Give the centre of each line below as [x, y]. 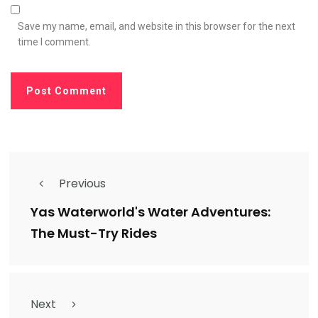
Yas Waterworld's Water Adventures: [150, 212]
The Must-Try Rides [94, 234]
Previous [82, 184]
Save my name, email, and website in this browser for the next [157, 27]
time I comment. [54, 42]
